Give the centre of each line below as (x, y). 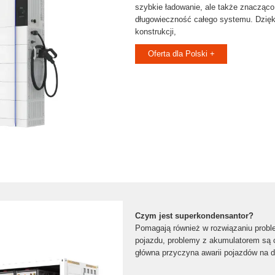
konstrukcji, (156, 32)
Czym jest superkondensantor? (194, 216)
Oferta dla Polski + (181, 54)
